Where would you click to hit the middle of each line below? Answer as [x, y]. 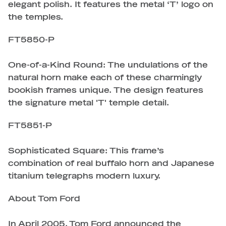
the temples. [36, 17]
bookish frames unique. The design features [106, 90]
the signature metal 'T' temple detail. [89, 103]
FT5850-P [31, 40]
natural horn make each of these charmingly [105, 78]
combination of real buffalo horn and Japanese [111, 163]
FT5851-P [30, 126]
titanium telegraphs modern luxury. [84, 176]
